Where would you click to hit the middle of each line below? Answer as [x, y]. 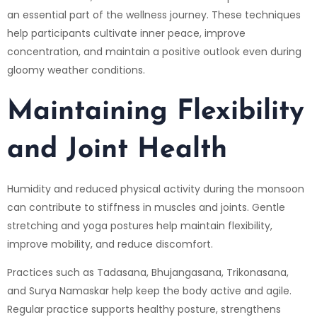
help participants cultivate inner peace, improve [126, 33]
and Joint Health [117, 150]
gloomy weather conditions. [76, 70]
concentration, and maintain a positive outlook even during [154, 51]
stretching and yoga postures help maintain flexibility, [140, 225]
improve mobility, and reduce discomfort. [110, 244]
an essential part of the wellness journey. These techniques [154, 15]
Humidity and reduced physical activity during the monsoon [156, 189]
